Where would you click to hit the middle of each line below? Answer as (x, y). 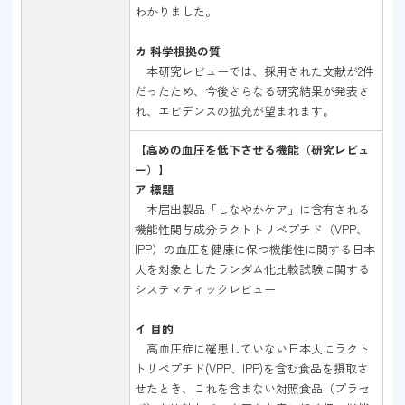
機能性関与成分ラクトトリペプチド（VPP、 (252, 229)
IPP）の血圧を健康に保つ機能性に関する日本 (255, 249)
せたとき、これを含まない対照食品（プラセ (253, 388)
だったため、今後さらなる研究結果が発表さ (253, 91)
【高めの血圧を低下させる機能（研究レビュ (253, 150)
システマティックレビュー (206, 289)
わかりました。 (176, 11)
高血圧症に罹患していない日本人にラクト (253, 348)
